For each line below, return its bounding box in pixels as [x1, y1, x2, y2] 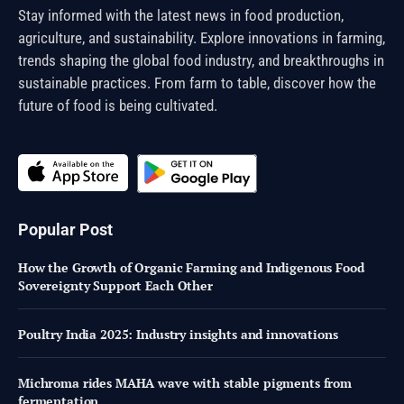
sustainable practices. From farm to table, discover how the [18, 73, 376, 92]
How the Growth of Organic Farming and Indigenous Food [18, 259, 364, 277]
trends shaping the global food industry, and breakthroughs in [18, 50, 384, 69]
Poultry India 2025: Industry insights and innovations [18, 326, 338, 344]
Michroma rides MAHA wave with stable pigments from [18, 374, 352, 392]
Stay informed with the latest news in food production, [18, 5, 344, 24]
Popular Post [18, 220, 113, 240]
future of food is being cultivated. [18, 96, 217, 115]
